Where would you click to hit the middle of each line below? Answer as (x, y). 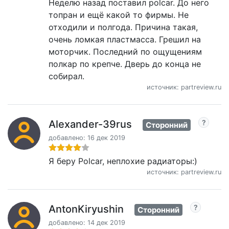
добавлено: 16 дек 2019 (87, 138)
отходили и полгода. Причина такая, (123, 27)
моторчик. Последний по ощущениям (125, 52)
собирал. (66, 76)
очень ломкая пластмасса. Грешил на (125, 39)
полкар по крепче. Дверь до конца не (125, 64)
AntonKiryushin (86, 209)
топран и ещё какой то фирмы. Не (119, 15)
